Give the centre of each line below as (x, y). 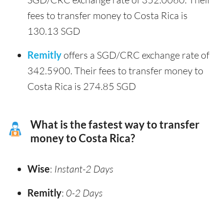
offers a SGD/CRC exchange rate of (135, 55)
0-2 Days (84, 193)
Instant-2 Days (84, 169)
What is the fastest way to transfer (115, 125)
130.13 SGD (54, 31)
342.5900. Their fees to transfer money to (115, 71)
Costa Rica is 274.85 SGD (82, 87)
